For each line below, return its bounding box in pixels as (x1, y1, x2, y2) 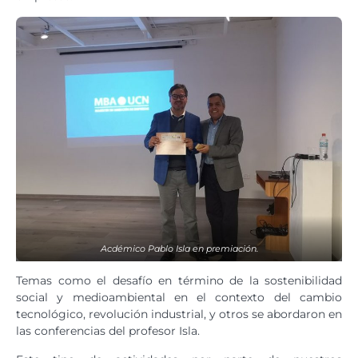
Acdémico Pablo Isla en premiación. (100, 242, 258, 254)
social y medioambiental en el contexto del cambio (16, 289, 342, 304)
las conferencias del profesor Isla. (16, 323, 200, 338)
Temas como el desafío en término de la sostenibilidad (16, 272, 342, 288)
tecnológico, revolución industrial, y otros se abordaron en (16, 306, 342, 321)
